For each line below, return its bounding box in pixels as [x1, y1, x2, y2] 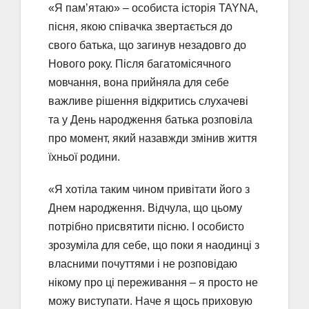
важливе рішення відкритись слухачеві [48, 94, 248, 107]
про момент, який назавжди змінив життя [48, 132, 257, 144]
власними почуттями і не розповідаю [48, 257, 237, 270]
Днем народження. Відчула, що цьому [48, 201, 242, 214]
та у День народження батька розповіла [48, 113, 252, 126]
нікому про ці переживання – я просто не [48, 276, 258, 288]
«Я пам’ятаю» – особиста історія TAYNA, [48, 1, 258, 14]
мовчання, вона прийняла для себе [48, 76, 229, 88]
